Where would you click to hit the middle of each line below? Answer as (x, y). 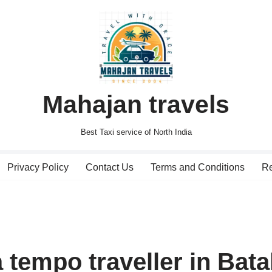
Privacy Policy (38, 167)
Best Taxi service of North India (136, 132)
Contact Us (109, 167)
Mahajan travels (136, 104)
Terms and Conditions (197, 167)
